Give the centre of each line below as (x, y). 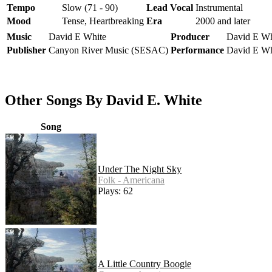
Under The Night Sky (140, 169)
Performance (197, 50)
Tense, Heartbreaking (103, 21)
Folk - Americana (131, 180)
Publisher (26, 50)
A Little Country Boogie (144, 263)
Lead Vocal (170, 7)
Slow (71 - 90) (90, 7)
